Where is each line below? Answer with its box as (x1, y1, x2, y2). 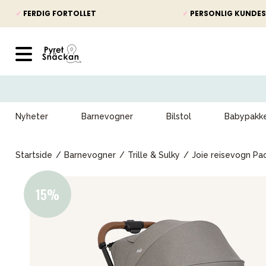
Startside (15, 150, 52, 160)
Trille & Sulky (128, 150, 180, 160)
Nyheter (15, 112, 48, 121)
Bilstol (166, 112, 191, 121)
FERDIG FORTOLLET (21, 8, 96, 18)
